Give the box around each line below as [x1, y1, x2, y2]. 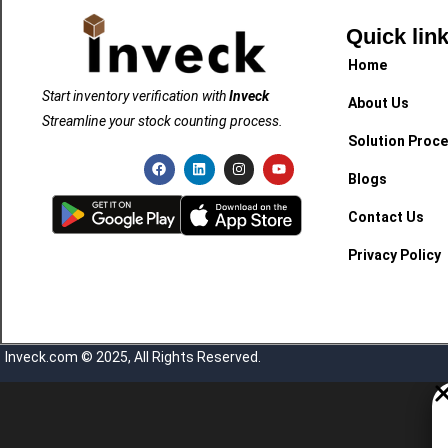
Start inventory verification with [42, 87, 229, 104]
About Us [348, 95, 410, 111]
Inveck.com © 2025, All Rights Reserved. [5, 349, 261, 365]
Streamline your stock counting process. [42, 112, 283, 129]
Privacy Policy [348, 247, 442, 263]
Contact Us [348, 209, 425, 225]
